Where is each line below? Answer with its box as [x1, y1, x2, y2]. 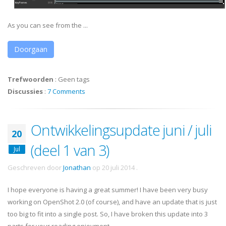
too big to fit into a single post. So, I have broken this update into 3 [8, 209, 208, 219]
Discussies [8, 87, 43, 96]
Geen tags [58, 75, 90, 84]
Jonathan [63, 163, 91, 173]
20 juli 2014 [102, 163, 135, 173]
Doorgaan [14, 44, 47, 54]
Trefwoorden [8, 75, 53, 84]
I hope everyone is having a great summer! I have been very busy [8, 185, 208, 195]
